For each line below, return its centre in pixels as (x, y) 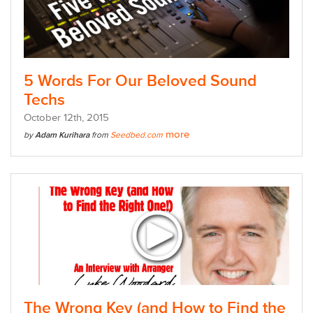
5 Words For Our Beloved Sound (140, 81)
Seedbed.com (137, 136)
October (44, 118)
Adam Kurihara (63, 136)
